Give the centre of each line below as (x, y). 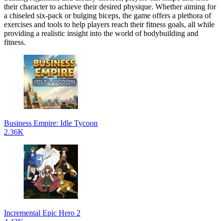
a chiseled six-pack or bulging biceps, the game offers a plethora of (108, 15)
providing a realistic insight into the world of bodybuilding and (101, 33)
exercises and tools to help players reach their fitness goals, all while (109, 24)
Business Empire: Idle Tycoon (51, 123)
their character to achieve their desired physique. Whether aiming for (110, 6)
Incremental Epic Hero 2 (42, 213)
